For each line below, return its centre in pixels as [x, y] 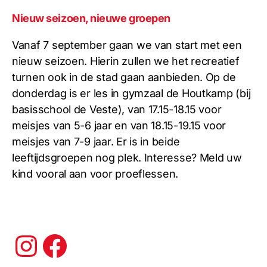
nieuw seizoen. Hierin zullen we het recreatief [126, 61]
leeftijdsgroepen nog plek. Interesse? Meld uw [127, 158]
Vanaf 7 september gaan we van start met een [127, 45]
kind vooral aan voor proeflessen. [95, 174]
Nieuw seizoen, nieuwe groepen [91, 18]
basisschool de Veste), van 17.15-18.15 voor [117, 110]
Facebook [105, 245]
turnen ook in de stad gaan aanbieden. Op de [124, 77]
